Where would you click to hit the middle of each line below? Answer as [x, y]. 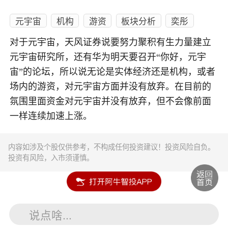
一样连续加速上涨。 [51, 116]
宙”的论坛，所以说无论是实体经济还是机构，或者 [113, 72]
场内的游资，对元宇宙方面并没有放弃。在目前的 [111, 87]
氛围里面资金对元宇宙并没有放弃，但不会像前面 [111, 102]
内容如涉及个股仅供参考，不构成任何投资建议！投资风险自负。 [112, 147]
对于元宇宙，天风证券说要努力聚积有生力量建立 [111, 42]
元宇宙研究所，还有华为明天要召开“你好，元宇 [108, 57]
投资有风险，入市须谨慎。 [51, 158]
